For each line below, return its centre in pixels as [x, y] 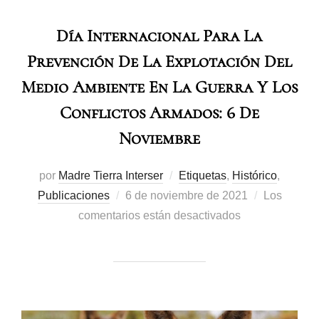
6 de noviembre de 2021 [186, 196]
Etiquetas [203, 176]
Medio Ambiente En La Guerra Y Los [159, 88]
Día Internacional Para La [159, 36]
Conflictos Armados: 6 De [159, 113]
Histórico [255, 176]
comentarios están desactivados [159, 216]
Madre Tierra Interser [111, 176]
